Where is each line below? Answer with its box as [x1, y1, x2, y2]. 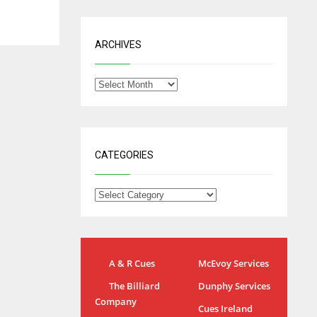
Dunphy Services [197, 279, 270, 292]
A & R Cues [108, 257, 155, 270]
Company [94, 295, 137, 308]
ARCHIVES [94, 39, 142, 50]
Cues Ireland [197, 302, 253, 315]
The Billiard [108, 279, 160, 292]
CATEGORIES [94, 149, 154, 161]
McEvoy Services [197, 257, 269, 270]
